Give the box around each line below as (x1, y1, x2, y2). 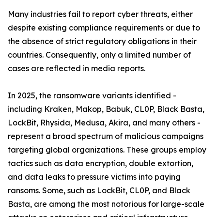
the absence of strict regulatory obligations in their (8, 36, 197, 46)
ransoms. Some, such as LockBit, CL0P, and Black (8, 186, 190, 196)
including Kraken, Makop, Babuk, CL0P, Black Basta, (8, 104, 204, 114)
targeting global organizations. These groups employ (8, 145, 206, 155)
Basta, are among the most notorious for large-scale (8, 199, 204, 209)
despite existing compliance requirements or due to (8, 23, 200, 33)
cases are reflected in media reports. (8, 63, 145, 74)
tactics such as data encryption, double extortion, (8, 158, 193, 169)
